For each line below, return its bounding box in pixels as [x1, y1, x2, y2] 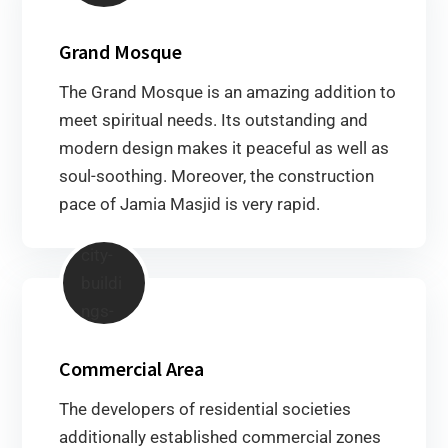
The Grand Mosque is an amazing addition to [59, 81, 396, 102]
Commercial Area [59, 355, 204, 381]
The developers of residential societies [59, 398, 351, 419]
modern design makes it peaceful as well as [59, 137, 389, 158]
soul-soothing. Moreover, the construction [59, 165, 374, 186]
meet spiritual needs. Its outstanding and [59, 109, 368, 130]
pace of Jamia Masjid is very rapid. [59, 193, 320, 214]
